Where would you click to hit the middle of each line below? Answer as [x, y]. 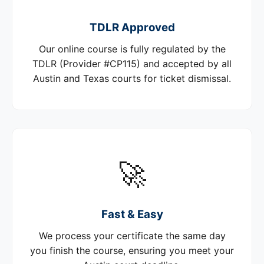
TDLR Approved [132, 27]
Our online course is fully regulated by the [132, 49]
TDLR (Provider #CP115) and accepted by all [132, 64]
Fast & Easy [132, 214]
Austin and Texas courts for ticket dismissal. [132, 78]
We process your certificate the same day [132, 236]
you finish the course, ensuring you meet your [132, 250]
